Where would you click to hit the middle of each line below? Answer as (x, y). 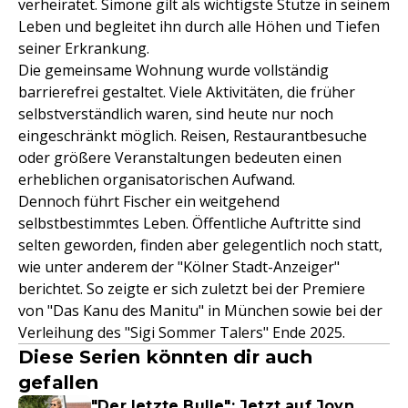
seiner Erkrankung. (84, 48)
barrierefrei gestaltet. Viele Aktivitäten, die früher (187, 92)
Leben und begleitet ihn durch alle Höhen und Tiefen (199, 26)
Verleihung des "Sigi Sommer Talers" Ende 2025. (182, 332)
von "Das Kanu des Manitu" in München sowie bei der (200, 311)
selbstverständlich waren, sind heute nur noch (176, 114)
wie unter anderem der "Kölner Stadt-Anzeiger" (179, 267)
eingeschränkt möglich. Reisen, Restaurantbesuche (193, 136)
